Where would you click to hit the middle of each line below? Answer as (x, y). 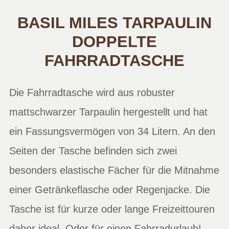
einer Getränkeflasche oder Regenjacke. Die (110, 189)
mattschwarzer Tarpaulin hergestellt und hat (108, 112)
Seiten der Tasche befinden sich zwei (93, 151)
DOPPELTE (114, 42)
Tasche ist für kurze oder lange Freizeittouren (112, 209)
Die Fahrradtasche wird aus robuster (92, 92)
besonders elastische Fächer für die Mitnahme (114, 170)
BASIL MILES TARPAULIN (114, 23)
